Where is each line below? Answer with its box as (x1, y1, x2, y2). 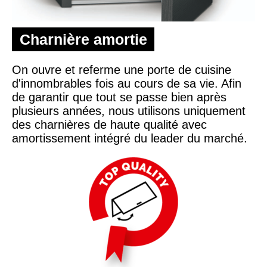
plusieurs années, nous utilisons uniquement (12, 104, 246, 118)
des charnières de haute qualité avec (12, 118, 207, 132)
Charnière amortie (19, 31, 147, 48)
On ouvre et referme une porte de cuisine (12, 63, 231, 77)
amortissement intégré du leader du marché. (12, 132, 247, 145)
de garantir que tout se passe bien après (12, 91, 226, 104)
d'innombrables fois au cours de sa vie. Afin (12, 77, 241, 91)
